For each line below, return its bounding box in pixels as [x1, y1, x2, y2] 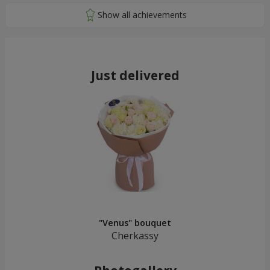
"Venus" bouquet [99, 217, 171, 229]
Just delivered [90, 67, 180, 84]
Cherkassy [111, 229, 159, 243]
